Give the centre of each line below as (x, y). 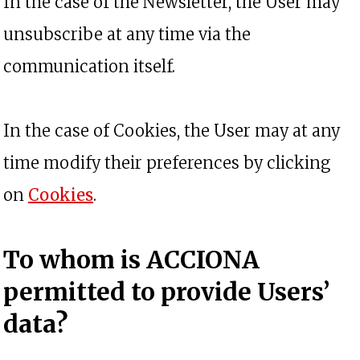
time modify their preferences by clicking (167, 163)
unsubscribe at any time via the (127, 34)
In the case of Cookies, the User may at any (172, 131)
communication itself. (89, 66)
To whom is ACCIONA (131, 260)
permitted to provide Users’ (166, 292)
